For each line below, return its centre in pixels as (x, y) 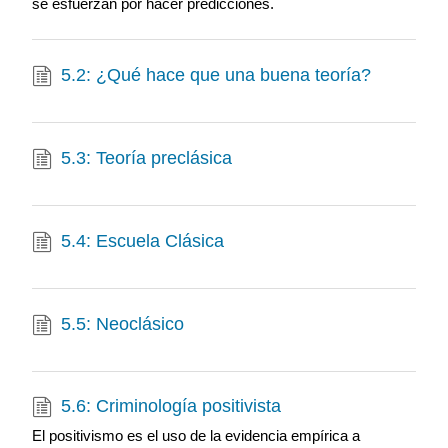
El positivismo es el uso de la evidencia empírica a (195, 436)
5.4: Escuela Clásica (143, 240)
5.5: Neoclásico (123, 323)
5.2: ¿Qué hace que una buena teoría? (216, 74)
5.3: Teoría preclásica (147, 157)
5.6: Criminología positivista (171, 406)
